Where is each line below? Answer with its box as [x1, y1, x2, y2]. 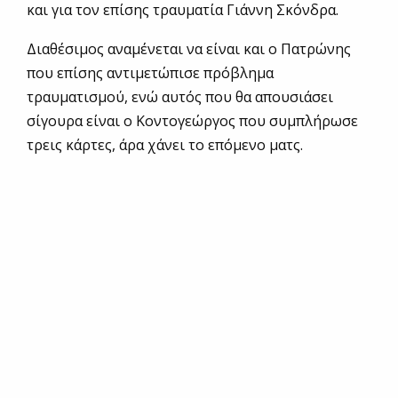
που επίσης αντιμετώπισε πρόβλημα [27, 62, 274, 83]
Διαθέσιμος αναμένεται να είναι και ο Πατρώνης [27, 38, 351, 59]
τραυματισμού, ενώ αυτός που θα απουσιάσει [27, 86, 333, 107]
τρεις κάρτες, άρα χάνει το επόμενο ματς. [27, 134, 303, 155]
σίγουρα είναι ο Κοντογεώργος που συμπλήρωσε [27, 110, 358, 131]
